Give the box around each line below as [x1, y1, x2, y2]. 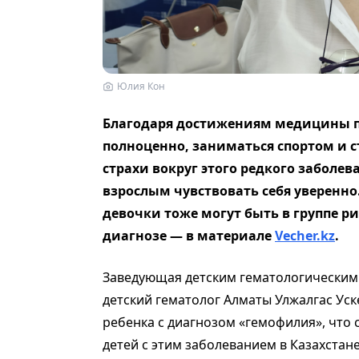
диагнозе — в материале [103, 226, 275, 244]
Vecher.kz [275, 226, 335, 244]
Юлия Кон [117, 79, 165, 93]
